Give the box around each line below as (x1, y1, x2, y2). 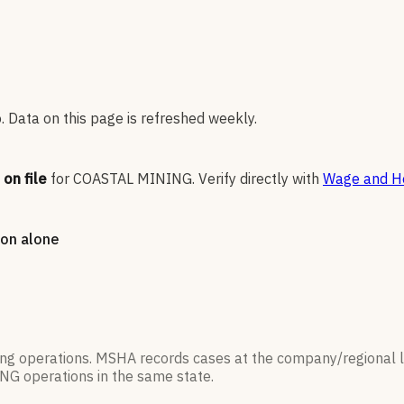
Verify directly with (198, 170, 319, 188)
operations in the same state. (20, 367, 214, 386)
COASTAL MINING (73, 170, 192, 188)
